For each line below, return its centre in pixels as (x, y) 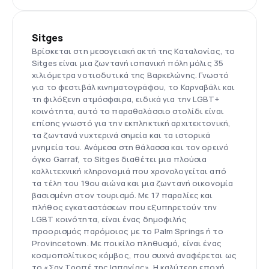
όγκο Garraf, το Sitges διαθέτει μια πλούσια (119, 159)
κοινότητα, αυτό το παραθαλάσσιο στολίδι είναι (128, 111)
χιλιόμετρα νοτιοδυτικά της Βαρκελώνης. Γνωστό (130, 75)
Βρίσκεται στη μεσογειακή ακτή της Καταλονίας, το (134, 51)
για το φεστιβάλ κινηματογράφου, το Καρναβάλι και (134, 87)
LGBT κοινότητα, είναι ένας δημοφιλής (109, 219)
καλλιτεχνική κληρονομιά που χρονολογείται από (129, 171)
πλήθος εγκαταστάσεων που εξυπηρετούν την (125, 207)
